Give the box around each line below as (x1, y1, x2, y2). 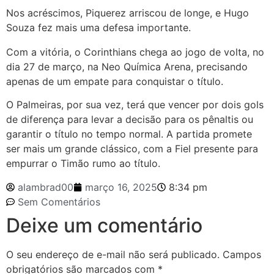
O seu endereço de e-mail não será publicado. (6, 248, 220, 261)
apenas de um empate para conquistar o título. (6, 75, 223, 87)
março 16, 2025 (85, 180, 157, 193)
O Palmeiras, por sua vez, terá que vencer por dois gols (6, 98, 264, 111)
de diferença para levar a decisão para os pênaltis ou (6, 113, 253, 126)
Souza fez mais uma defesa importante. (6, 21, 191, 34)
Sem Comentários (18, 195, 100, 208)
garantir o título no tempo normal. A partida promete (6, 128, 252, 141)
